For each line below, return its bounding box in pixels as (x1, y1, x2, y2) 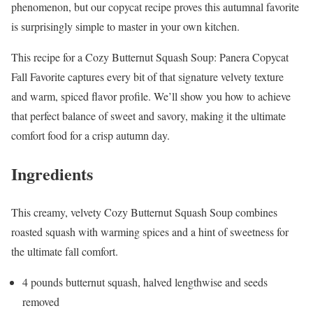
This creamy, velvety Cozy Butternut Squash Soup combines (11, 204, 277, 219)
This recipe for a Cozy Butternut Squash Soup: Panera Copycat (11, 49, 289, 64)
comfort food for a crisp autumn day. (11, 127, 170, 143)
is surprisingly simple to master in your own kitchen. (11, 18, 240, 34)
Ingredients (11, 161, 93, 186)
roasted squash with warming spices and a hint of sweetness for (11, 224, 289, 239)
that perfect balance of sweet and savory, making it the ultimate (11, 108, 286, 123)
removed (22, 293, 59, 309)
